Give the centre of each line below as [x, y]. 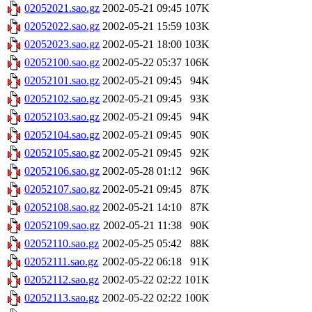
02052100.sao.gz [62, 63]
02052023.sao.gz [62, 45]
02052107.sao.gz [62, 189]
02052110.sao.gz [62, 244]
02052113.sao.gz [62, 298]
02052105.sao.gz [62, 153]
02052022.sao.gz [62, 26]
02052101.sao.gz [62, 81]
